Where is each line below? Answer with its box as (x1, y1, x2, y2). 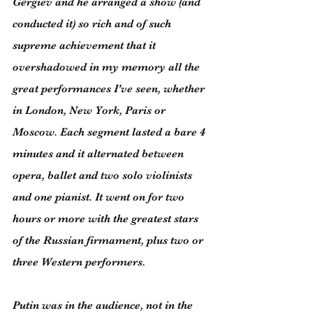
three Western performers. (13, 256, 145, 268)
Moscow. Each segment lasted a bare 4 (13, 126, 208, 138)
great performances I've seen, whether (13, 82, 208, 95)
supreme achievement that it (13, 39, 159, 52)
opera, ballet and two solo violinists (13, 169, 195, 182)
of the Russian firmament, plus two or (13, 234, 206, 247)
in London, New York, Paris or (13, 104, 168, 117)
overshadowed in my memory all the (13, 61, 203, 73)
